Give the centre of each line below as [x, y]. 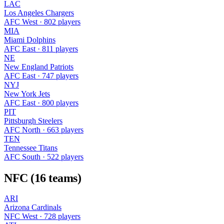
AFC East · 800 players [41, 102]
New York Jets [27, 93]
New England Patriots [39, 66]
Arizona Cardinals [33, 207]
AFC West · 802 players [42, 21]
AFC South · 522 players [44, 156]
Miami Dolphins [30, 39]
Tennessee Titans [31, 147]
